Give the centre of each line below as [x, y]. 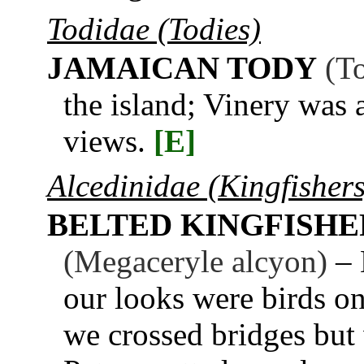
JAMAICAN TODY [182, 68]
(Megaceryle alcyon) [195, 262]
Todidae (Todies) [154, 29]
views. [104, 141]
